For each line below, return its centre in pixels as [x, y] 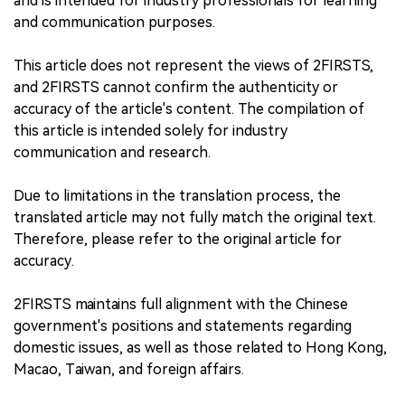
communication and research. [112, 152]
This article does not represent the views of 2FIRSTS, [193, 65]
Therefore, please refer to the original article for [178, 239]
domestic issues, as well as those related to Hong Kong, [200, 347]
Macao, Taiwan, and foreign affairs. [129, 369]
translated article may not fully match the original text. [195, 217]
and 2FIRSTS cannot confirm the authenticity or [176, 87]
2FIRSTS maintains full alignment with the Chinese [181, 304]
